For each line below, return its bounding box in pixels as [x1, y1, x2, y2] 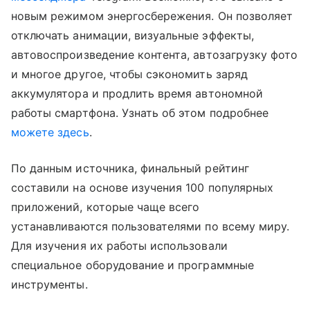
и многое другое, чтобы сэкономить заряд [11, 66, 248, 81]
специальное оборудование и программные [11, 257, 254, 272]
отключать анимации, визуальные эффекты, [11, 28, 254, 42]
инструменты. [11, 277, 88, 291]
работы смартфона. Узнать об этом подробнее [11, 105, 269, 120]
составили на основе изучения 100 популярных [11, 180, 274, 194]
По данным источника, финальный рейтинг [11, 161, 249, 175]
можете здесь [11, 125, 89, 139]
